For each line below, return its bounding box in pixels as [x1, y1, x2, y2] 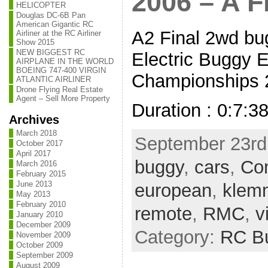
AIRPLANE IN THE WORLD [16, 57, 114, 66]
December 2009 [16, 220, 71, 229]
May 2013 [16, 190, 50, 199]
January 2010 [16, 210, 63, 219]
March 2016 [16, 159, 57, 168]
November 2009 [16, 230, 71, 239]
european [134, 179, 212, 201]
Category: [134, 226, 220, 248]
